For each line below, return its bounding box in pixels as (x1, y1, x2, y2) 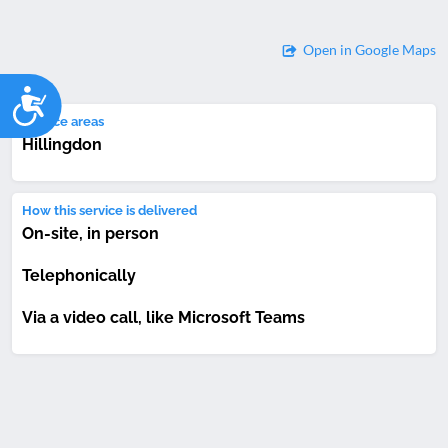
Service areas (22, 113, 104, 129)
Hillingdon (22, 134, 102, 154)
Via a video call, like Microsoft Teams (22, 308, 305, 328)
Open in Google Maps (303, 41, 436, 59)
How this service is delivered (22, 202, 197, 218)
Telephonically (22, 266, 136, 286)
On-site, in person (22, 223, 159, 243)
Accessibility (48, 81, 168, 109)
